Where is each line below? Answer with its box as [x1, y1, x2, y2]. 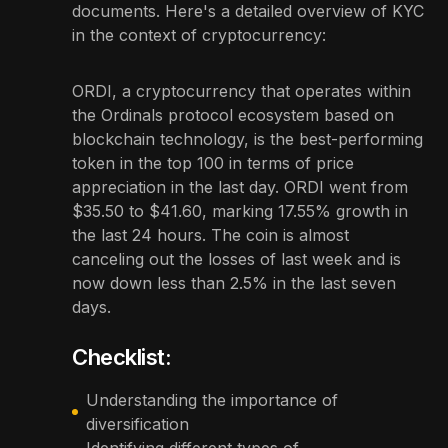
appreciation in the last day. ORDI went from [72, 176, 408, 197]
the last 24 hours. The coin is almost [72, 224, 349, 245]
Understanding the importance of [86, 389, 338, 410]
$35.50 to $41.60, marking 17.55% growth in [72, 200, 408, 221]
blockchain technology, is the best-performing [72, 128, 423, 149]
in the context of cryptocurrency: [72, 24, 326, 45]
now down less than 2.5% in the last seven [72, 272, 396, 293]
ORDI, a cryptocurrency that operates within [72, 80, 411, 101]
